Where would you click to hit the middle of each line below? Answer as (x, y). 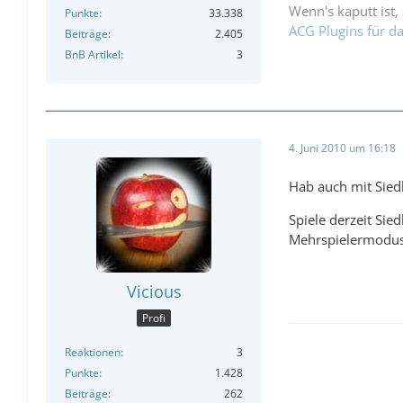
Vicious (154, 291)
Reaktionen (93, 353)
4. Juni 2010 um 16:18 (342, 148)
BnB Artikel (93, 54)
